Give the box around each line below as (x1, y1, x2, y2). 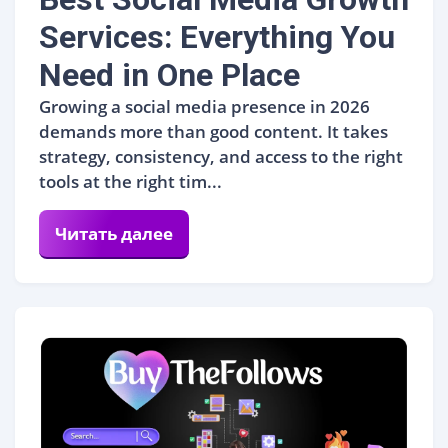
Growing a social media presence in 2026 (39, 94, 370, 118)
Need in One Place (39, 55, 300, 94)
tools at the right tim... (39, 169, 222, 193)
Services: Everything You (39, 17, 395, 56)
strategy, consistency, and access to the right (39, 144, 403, 168)
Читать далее (55, 221, 173, 245)
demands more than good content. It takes (39, 119, 388, 143)
